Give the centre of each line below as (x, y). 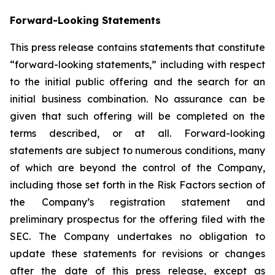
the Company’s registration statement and (137, 202)
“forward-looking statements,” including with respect (137, 64)
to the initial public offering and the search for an (137, 82)
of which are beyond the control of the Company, (137, 168)
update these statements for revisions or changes (137, 254)
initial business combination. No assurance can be (137, 99)
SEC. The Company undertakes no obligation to (137, 236)
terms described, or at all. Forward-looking (137, 133)
